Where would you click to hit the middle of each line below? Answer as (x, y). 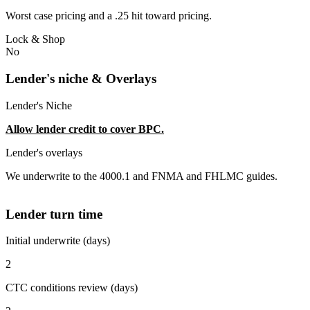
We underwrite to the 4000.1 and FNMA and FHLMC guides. (142, 176)
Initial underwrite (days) (58, 241)
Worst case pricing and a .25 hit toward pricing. (109, 16)
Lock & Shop (35, 39)
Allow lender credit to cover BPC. (85, 129)
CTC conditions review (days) (72, 288)
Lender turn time (54, 214)
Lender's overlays (44, 152)
